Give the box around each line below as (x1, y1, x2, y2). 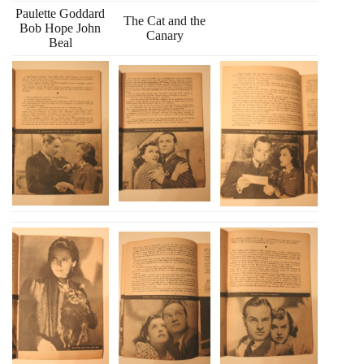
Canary (145, 28, 184, 43)
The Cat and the (123, 14, 206, 28)
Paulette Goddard (15, 6, 106, 21)
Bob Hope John (19, 21, 102, 36)
